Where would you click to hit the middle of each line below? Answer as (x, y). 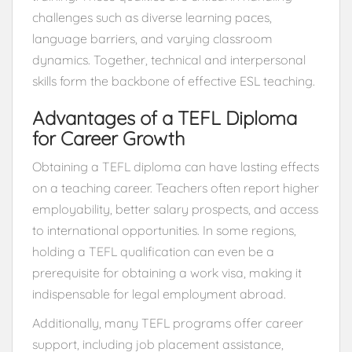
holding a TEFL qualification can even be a (153, 251)
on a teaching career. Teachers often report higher (176, 187)
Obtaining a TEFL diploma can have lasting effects (176, 166)
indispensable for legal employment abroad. (159, 293)
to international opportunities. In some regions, (164, 230)
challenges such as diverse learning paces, (152, 17)
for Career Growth (108, 138)
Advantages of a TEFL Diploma (165, 117)
